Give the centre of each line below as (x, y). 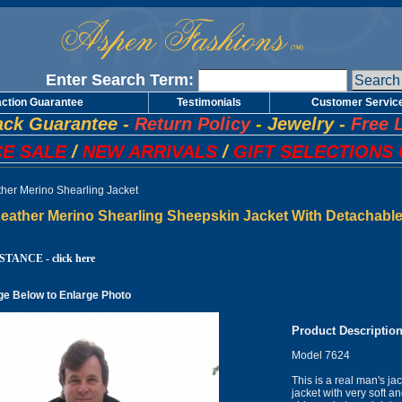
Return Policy (192, 124)
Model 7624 (321, 356)
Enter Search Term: (120, 80)
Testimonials (209, 102)
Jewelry (301, 124)
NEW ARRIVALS (149, 152)
